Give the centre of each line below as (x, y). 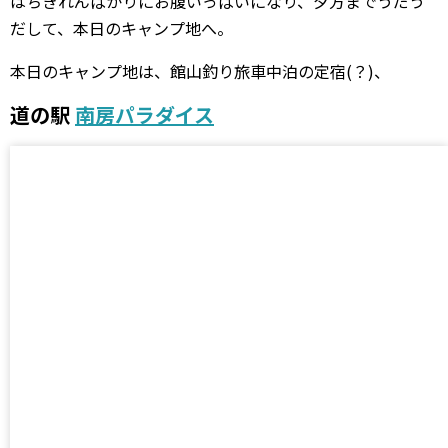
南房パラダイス (144, 114)
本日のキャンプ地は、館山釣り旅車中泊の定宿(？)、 (200, 70)
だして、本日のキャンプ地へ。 (121, 27)
